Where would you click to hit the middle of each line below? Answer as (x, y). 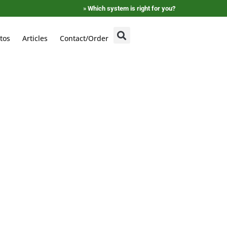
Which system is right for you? (131, 8)
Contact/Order (84, 38)
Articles (35, 38)
